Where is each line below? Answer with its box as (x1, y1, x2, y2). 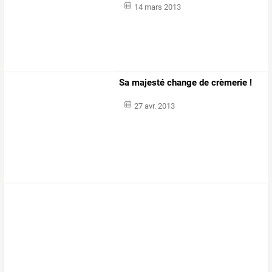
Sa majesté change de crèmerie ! (119, 76, 253, 88)
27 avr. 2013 (134, 101, 175, 110)
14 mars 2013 (134, 2, 181, 12)
